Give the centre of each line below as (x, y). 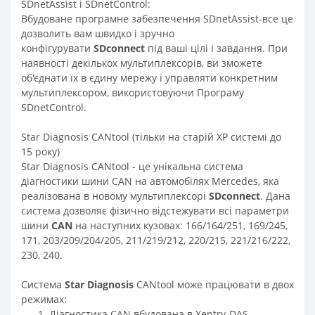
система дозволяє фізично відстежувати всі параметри (155, 210)
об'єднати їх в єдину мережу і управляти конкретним (149, 77)
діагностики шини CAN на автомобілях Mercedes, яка (150, 181)
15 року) (40, 151)
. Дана (275, 195)
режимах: (44, 299)
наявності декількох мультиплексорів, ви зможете (142, 63)
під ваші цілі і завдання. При (218, 48)
